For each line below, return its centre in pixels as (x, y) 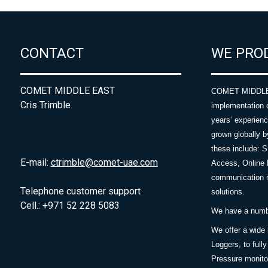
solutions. (228, 192)
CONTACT (52, 54)
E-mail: (35, 163)
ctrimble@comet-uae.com (104, 163)
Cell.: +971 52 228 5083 (70, 206)
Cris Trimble (45, 105)
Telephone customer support (80, 191)
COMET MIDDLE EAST (67, 91)
